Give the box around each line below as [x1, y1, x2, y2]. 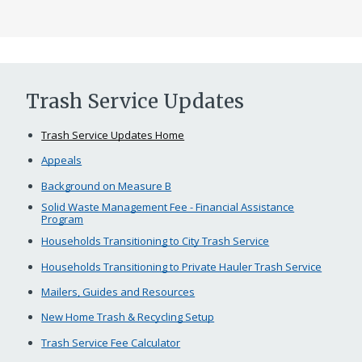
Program [41, 212, 84, 227]
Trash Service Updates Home [41, 127, 185, 142]
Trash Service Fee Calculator [41, 335, 181, 350]
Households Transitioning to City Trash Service [41, 234, 270, 249]
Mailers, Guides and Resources [41, 284, 196, 300]
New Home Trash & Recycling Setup [41, 309, 215, 325]
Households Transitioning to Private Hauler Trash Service [41, 259, 322, 274]
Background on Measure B [41, 178, 172, 193]
